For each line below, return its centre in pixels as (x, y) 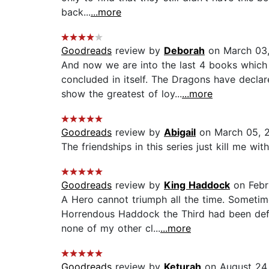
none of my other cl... (111, 228)
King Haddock (197, 185)
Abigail (180, 132)
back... (76, 12)
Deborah (184, 51)
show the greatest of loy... (122, 94)
